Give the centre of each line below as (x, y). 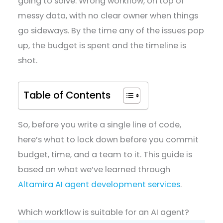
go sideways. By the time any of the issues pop (111, 31)
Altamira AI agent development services (99, 185)
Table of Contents (67, 95)
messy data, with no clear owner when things (108, 16)
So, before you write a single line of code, (100, 125)
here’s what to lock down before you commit (109, 140)
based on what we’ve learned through (94, 170)
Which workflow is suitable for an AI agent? (105, 213)
